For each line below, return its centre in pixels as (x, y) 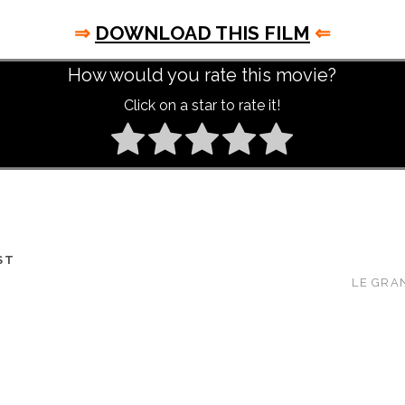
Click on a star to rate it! (202, 105)
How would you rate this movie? (202, 75)
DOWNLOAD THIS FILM (202, 33)
